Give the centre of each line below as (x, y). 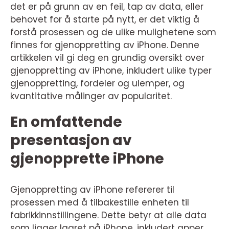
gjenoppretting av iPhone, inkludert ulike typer (111, 71)
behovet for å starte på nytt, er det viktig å (105, 19)
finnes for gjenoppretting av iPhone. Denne (105, 45)
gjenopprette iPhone (87, 159)
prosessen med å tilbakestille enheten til (100, 202)
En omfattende (66, 122)
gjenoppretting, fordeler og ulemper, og (97, 83)
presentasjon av (71, 140)
